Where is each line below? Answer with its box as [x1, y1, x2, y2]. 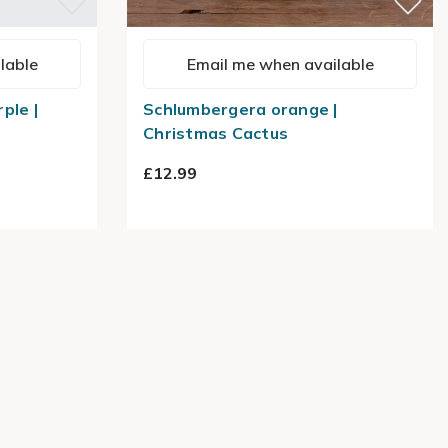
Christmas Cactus [143, 123, 289, 143]
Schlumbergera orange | [143, 99, 338, 119]
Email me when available [186, 54, 374, 74]
